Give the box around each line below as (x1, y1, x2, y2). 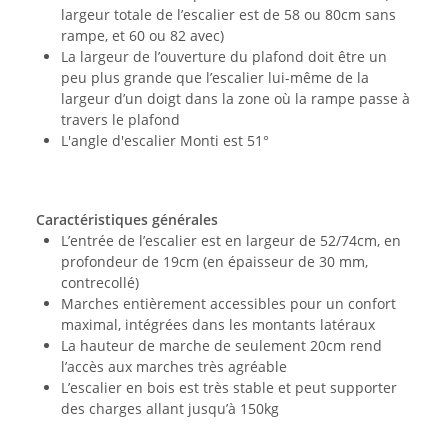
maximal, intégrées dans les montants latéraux (61, 314, 375, 334)
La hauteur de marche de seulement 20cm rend (61, 335, 382, 355)
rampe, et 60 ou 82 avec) (61, 25, 224, 45)
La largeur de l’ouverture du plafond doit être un (61, 46, 387, 66)
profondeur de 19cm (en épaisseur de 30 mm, (61, 251, 368, 271)
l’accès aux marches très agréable (61, 356, 287, 376)
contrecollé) (61, 272, 139, 292)
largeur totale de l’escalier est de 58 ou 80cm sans (61, 4, 396, 24)
